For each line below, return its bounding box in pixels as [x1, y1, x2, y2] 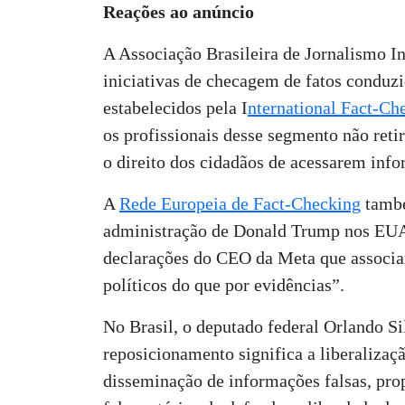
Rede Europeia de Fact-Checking [119, 193, 361, 213]
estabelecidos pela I [103, 98, 248, 118]
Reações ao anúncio [103, 2, 254, 22]
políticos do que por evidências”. [103, 275, 344, 295]
